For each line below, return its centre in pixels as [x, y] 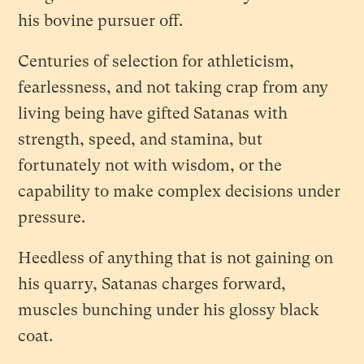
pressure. [52, 217]
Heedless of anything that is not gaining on [176, 258]
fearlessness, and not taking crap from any [173, 87]
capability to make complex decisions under [180, 191]
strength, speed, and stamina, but [141, 139]
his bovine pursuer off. [101, 20]
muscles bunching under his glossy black [169, 310]
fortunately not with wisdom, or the [150, 165]
